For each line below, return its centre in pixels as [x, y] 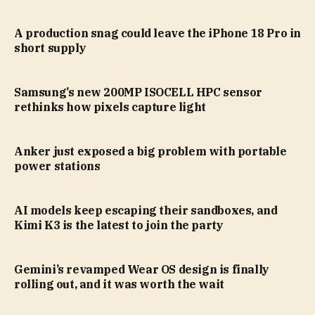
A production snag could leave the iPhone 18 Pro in [158, 33]
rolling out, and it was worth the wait [119, 284]
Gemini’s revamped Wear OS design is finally [142, 270]
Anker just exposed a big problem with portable [150, 152]
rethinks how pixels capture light [110, 107]
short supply [50, 48]
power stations [57, 166]
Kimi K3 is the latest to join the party [119, 225]
